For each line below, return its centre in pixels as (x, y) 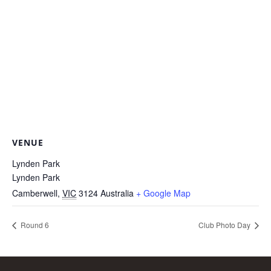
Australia (117, 193)
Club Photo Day (225, 224)
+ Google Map (163, 193)
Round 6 (34, 224)
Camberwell (35, 193)
